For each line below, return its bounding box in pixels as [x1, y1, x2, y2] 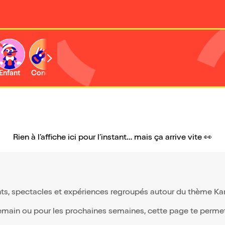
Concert [31, 70, 58, 77]
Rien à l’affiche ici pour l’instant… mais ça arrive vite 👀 [13, 134, 212, 142]
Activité [67, 70, 92, 77]
